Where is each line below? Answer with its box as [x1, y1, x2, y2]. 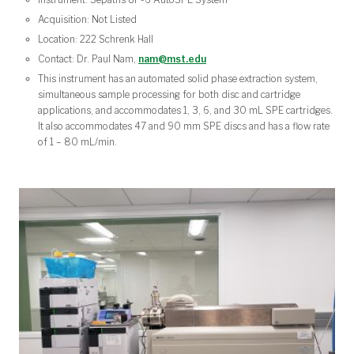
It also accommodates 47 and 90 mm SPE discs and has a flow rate [38, 119, 330, 132]
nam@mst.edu [138, 52, 206, 65]
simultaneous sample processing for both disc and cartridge [38, 88, 300, 100]
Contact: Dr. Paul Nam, [38, 52, 138, 65]
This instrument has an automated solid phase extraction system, [38, 72, 318, 85]
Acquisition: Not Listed [38, 13, 137, 26]
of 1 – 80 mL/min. [38, 135, 119, 148]
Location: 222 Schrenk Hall [38, 33, 153, 46]
